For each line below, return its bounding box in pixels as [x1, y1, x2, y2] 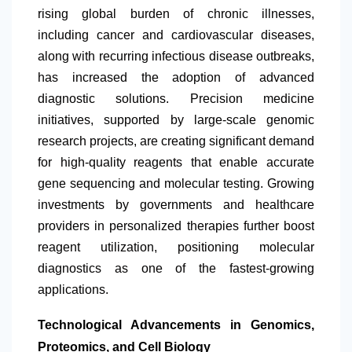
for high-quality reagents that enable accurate [38, 156, 314, 170]
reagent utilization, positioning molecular [38, 240, 314, 255]
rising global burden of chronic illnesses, [38, 7, 314, 21]
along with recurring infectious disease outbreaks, [38, 49, 314, 64]
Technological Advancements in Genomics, [38, 318, 314, 332]
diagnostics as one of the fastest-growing [38, 262, 314, 276]
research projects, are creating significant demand [38, 134, 314, 148]
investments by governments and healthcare [38, 198, 314, 212]
